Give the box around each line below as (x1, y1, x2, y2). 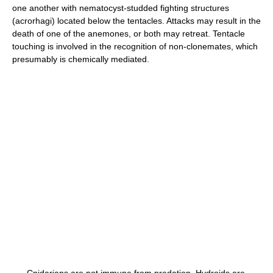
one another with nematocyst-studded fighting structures (12, 3, 229, 13)
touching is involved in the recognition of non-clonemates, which (12, 41, 258, 51)
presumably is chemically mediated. (12, 54, 149, 64)
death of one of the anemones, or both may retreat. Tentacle (12, 29, 245, 38)
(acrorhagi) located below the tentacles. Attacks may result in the (12, 16, 261, 26)
